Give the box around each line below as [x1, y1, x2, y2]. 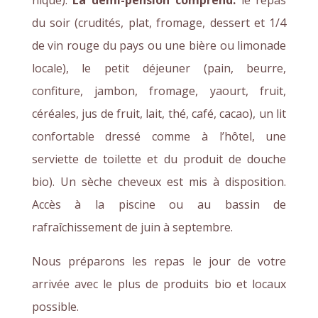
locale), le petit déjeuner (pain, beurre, [31, 60, 287, 76]
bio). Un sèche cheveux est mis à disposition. [31, 173, 287, 190]
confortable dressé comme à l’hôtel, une [31, 128, 287, 144]
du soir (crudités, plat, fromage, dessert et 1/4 [31, 14, 287, 31]
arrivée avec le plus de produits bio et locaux [31, 275, 287, 292]
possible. [31, 298, 79, 314]
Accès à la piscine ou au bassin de [31, 196, 287, 212]
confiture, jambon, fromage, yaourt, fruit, [31, 82, 287, 99]
